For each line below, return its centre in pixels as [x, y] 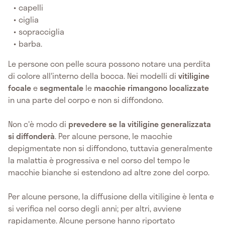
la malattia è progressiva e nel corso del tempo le [99, 160]
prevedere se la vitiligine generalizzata [139, 124]
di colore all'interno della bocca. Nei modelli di [93, 75]
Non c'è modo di [37, 124]
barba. [31, 43]
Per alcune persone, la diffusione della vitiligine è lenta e [111, 196]
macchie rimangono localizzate [151, 87]
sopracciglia [42, 31]
